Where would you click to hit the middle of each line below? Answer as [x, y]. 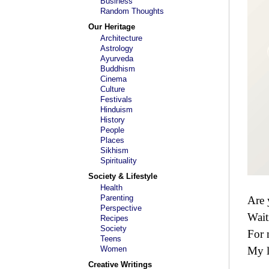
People [112, 130]
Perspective [121, 208]
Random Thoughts [132, 11]
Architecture [121, 38]
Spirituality [119, 161]
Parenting [117, 198]
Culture [113, 89]
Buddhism [118, 69]
